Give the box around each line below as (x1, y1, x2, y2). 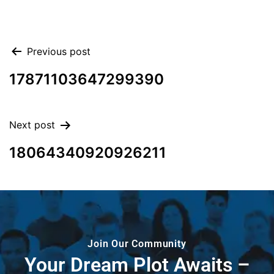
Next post (9, 119, 55, 131)
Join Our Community (87, 238, 187, 250)
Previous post (27, 45, 91, 58)
